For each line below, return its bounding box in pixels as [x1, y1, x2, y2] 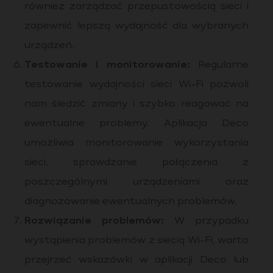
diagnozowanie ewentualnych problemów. [24, 197, 237, 207]
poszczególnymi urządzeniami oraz [24, 177, 249, 187]
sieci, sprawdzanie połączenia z [24, 158, 249, 168]
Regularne [190, 60, 249, 70]
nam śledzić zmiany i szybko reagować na [24, 99, 249, 109]
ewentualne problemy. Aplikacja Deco [24, 119, 249, 129]
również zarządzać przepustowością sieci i [24, 2, 249, 12]
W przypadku [164, 216, 249, 226]
